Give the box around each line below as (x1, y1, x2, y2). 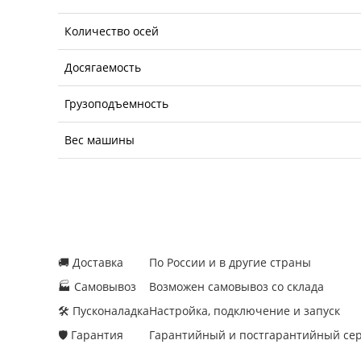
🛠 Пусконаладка (58, 302, 149, 318)
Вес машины (64, 131, 135, 147)
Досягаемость (64, 59, 141, 75)
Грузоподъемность (64, 95, 168, 111)
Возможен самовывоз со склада (149, 278, 324, 294)
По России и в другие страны (149, 254, 311, 270)
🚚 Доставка (58, 254, 123, 270)
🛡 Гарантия (58, 326, 123, 342)
